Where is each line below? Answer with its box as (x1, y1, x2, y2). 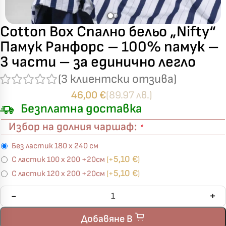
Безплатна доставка (18, 101, 142, 117)
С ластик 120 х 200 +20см (12, 168, 106, 179)
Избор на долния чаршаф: (9, 120, 139, 134)
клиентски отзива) (68, 72, 177, 86)
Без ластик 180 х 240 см (12, 141, 98, 151)
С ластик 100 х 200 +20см (12, 154, 106, 164)
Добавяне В (81, 212, 135, 225)
